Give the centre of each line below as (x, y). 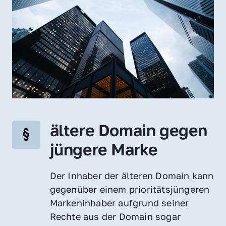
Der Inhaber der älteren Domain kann (132, 175)
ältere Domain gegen (129, 130)
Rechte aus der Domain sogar (115, 216)
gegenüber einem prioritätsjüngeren (130, 189)
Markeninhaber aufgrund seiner (119, 203)
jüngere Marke (104, 149)
